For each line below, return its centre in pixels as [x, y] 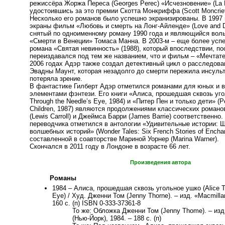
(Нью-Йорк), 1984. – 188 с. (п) [117, 218]
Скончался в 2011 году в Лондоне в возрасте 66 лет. [110, 146]
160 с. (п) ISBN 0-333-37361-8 [96, 203]
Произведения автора [160, 162]
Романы [63, 178]
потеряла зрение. [56, 79]
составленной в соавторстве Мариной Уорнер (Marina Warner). [124, 139]
